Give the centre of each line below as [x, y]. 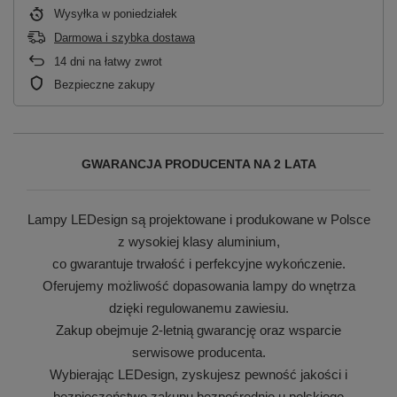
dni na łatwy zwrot [114, 61]
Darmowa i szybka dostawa [125, 37]
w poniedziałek [140, 13]
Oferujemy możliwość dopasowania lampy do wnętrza [198, 285]
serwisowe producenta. [198, 352]
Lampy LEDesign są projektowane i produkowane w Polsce [198, 219]
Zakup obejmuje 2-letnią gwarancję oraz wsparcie [198, 330]
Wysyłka [78, 13]
